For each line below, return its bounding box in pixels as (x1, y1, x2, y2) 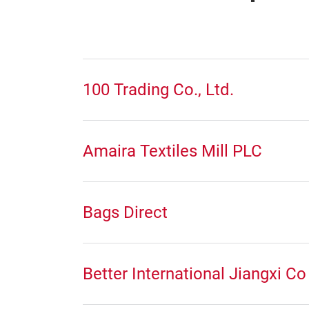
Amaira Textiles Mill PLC (83, 141, 262, 161)
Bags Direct (83, 203, 168, 222)
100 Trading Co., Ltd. (83, 80, 234, 99)
